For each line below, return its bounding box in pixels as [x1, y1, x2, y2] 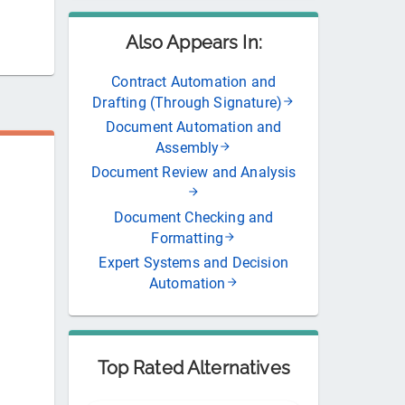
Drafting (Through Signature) [92, 93, 283, 111]
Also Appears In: [125, 31, 262, 53]
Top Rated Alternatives [97, 356, 290, 379]
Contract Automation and [111, 72, 277, 90]
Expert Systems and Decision [99, 253, 288, 271]
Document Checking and [113, 208, 274, 226]
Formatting [151, 229, 224, 247]
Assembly [155, 138, 220, 156]
